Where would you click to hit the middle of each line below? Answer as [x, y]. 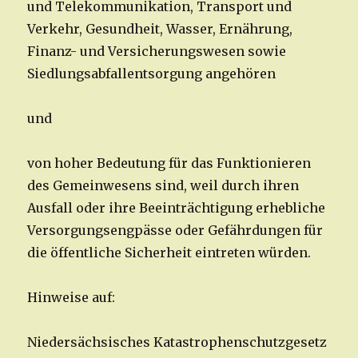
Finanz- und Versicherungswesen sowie [157, 52]
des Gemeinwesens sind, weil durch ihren [163, 186]
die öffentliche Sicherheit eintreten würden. [169, 253]
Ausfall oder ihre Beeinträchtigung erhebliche [177, 208]
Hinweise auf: [72, 298]
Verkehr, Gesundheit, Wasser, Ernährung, [160, 29]
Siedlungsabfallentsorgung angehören [152, 74]
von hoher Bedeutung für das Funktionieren [169, 163]
